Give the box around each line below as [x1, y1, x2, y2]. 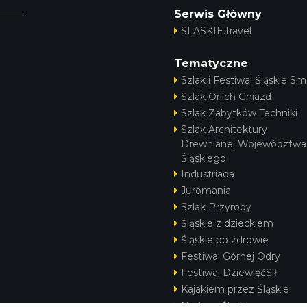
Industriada [181, 167, 234, 180]
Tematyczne [174, 56, 248, 70]
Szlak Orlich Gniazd [181, 90, 271, 103]
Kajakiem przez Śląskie [181, 282, 289, 295]
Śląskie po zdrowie [181, 233, 269, 246]
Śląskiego [181, 151, 226, 164]
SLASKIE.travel [181, 24, 251, 37]
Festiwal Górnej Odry [181, 249, 280, 262]
